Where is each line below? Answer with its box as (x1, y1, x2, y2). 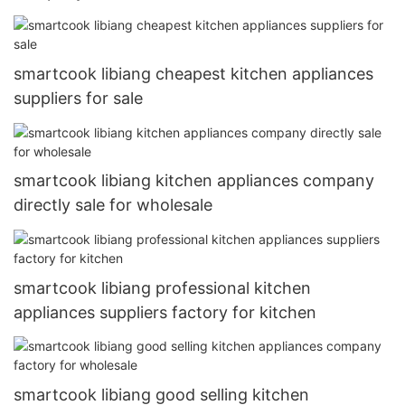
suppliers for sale (14, 89, 143, 108)
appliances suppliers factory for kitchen (14, 302, 316, 322)
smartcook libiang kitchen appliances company (14, 171, 374, 191)
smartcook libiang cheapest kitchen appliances (14, 64, 373, 84)
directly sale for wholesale (14, 195, 212, 215)
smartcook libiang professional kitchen (14, 278, 311, 297)
